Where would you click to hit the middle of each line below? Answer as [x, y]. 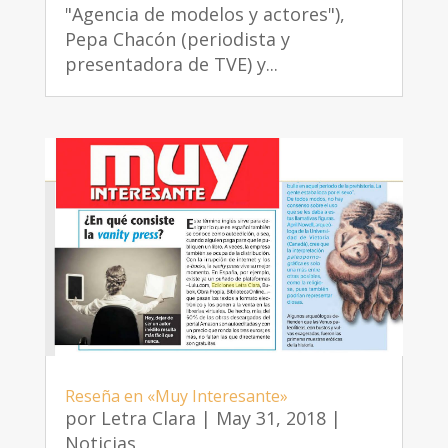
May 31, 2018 [270, 418]
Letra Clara [148, 418]
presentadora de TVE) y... [171, 63]
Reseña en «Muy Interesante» [176, 396]
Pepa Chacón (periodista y [177, 38]
